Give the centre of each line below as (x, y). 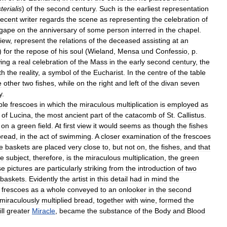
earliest (148, 8)
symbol (60, 72)
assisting (156, 40)
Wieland (101, 51)
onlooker (133, 189)
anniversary (58, 30)
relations (73, 40)
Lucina (20, 115)
